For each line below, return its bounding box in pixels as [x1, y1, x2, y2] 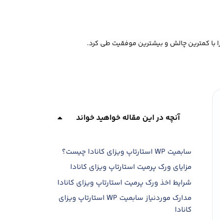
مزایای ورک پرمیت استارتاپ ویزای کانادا [70, 162, 192, 173]
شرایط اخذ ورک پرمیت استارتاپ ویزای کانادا [57, 177, 192, 189]
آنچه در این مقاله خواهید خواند [76, 111, 180, 124]
